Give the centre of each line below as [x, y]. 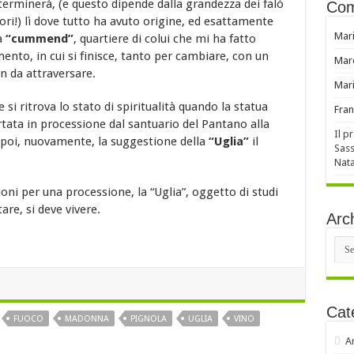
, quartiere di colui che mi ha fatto [164, 39]
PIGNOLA [148, 319]
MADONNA [87, 319]
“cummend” [39, 39]
